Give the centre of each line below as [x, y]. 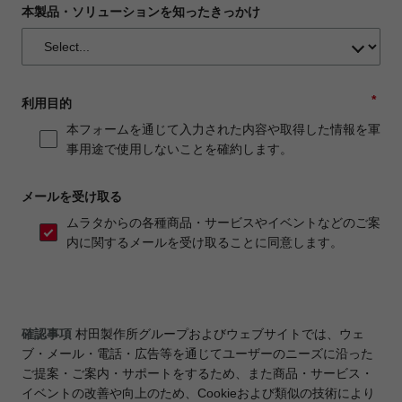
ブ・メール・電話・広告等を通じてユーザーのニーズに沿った [197, 354]
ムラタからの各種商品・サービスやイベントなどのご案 [223, 223]
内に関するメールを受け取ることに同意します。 [205, 243]
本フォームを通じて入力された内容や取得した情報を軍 [223, 129]
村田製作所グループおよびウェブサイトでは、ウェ [220, 334]
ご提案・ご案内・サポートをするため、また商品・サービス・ [197, 374]
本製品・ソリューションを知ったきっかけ [141, 11]
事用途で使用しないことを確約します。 [179, 149]
